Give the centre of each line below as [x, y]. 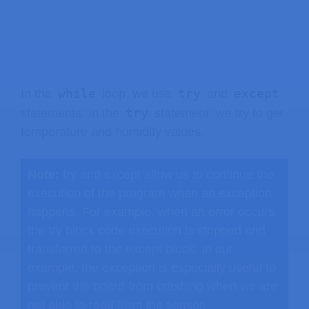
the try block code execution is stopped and [147, 230]
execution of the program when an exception [150, 193]
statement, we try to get [217, 113]
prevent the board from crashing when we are [152, 286]
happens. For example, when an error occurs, [153, 212]
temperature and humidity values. [112, 131]
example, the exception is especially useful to [152, 268]
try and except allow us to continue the [168, 175]
